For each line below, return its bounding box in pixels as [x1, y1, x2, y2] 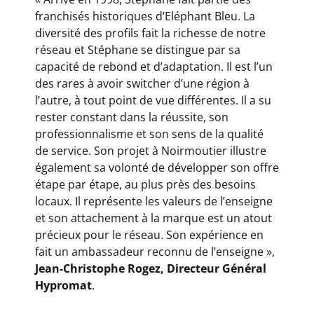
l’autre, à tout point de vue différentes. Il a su [35, 92, 271, 108]
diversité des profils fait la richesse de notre [35, 25, 266, 41]
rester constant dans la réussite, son [35, 109, 228, 125]
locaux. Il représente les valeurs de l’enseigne [35, 193, 273, 209]
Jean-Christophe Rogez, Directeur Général [35, 260, 266, 276]
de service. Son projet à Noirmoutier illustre [35, 142, 266, 158]
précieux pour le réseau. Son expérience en [35, 226, 264, 243]
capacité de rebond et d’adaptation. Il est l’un [35, 58, 273, 74]
